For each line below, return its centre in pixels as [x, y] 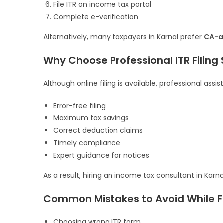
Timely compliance [87, 143]
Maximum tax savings [91, 118]
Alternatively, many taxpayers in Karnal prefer [123, 37]
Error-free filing [79, 106]
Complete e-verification [96, 17]
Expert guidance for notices [101, 156]
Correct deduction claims [98, 131]
